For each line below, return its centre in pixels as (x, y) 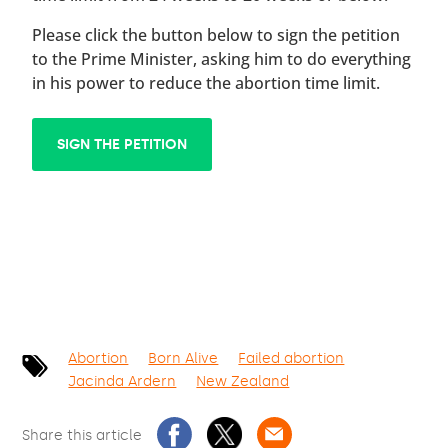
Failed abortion (291, 358)
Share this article (82, 435)
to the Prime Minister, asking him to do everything (222, 58)
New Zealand (243, 381)
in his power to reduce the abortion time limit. (206, 82)
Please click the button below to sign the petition (216, 34)
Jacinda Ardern (122, 381)
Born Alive (183, 358)
